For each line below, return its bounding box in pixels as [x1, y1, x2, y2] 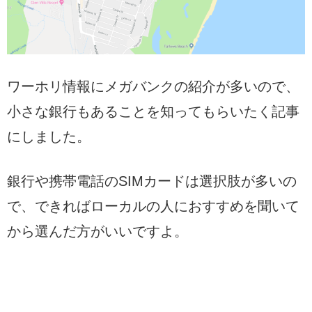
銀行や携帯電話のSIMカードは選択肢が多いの [7, 173, 297, 189]
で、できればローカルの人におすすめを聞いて [7, 198, 299, 214]
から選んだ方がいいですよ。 [7, 223, 188, 239]
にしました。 [7, 128, 91, 144]
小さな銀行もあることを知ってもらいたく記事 [7, 103, 299, 119]
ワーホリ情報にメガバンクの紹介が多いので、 [7, 78, 299, 94]
